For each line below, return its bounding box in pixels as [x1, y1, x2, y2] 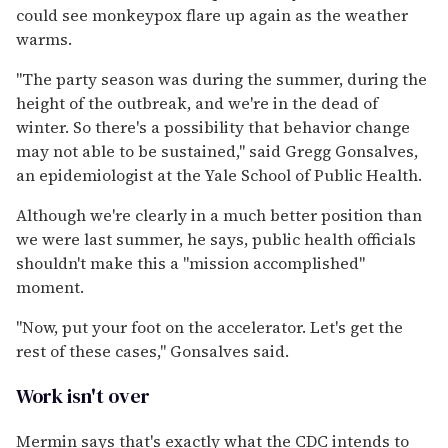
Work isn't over [16, 381, 150, 410]
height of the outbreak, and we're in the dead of [16, 91, 378, 114]
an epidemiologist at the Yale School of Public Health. [16, 163, 422, 186]
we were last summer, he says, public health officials [16, 227, 416, 250]
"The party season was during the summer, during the [16, 67, 427, 90]
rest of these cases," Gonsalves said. [16, 339, 289, 362]
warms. [16, 27, 72, 50]
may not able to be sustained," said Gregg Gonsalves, [16, 139, 418, 162]
